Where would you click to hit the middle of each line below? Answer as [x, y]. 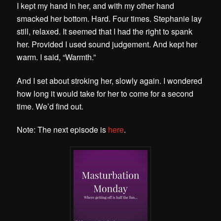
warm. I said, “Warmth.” [56, 57]
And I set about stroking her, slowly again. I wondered [110, 80]
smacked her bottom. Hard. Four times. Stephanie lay [110, 19]
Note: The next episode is [63, 129]
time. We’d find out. [50, 106]
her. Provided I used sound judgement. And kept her [107, 44]
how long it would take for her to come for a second [105, 93]
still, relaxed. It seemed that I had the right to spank [105, 32]
